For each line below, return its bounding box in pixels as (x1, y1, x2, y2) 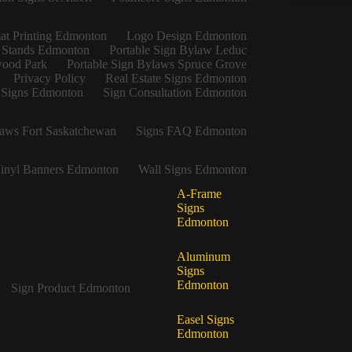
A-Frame (177, 187, 222, 201)
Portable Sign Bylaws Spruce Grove (66, 57, 247, 71)
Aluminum (177, 250, 231, 264)
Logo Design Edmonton (126, 29, 247, 43)
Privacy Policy (13, 71, 86, 86)
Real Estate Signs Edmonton (104, 71, 247, 86)
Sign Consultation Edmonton (102, 86, 247, 100)
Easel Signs (177, 313, 235, 327)
